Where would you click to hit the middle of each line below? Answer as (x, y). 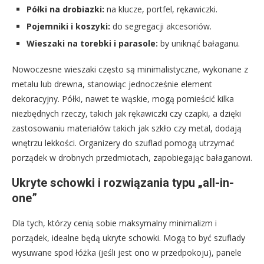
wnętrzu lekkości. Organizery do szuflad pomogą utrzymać (123, 143)
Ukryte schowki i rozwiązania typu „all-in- (123, 182)
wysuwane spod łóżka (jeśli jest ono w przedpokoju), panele (127, 252)
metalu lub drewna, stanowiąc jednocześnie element (112, 84)
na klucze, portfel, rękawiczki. (161, 9)
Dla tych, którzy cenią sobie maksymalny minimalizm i (114, 223)
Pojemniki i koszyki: (68, 26)
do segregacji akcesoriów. (161, 26)
